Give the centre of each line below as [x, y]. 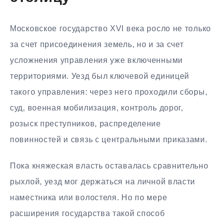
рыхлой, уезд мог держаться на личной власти [103, 182]
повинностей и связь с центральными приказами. [109, 140]
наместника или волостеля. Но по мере [89, 198]
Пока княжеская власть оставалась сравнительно [109, 166]
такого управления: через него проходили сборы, [109, 92]
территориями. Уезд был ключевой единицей [100, 76]
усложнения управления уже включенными [96, 60]
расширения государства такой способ [87, 214]
